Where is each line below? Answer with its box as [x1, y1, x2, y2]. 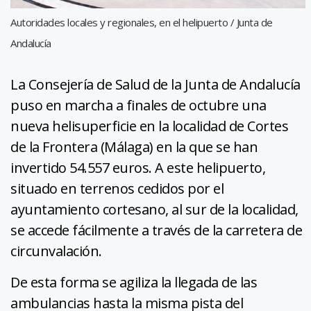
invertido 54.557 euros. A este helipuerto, [10, 158, 265, 178]
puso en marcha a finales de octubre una [10, 96, 267, 115]
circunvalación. [10, 242, 102, 261]
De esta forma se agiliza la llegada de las [10, 273, 257, 292]
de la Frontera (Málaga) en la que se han [10, 137, 258, 157]
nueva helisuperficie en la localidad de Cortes [10, 117, 288, 136]
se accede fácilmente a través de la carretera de [10, 221, 302, 240]
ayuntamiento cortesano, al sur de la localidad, [10, 200, 299, 219]
